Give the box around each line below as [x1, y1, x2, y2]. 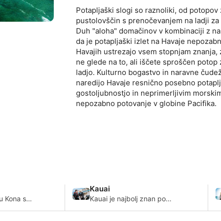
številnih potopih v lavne [90, 203, 168, 212]
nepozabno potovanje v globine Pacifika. [76, 99, 217, 109]
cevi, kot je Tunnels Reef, [90, 211, 170, 220]
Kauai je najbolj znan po [90, 194, 166, 203]
